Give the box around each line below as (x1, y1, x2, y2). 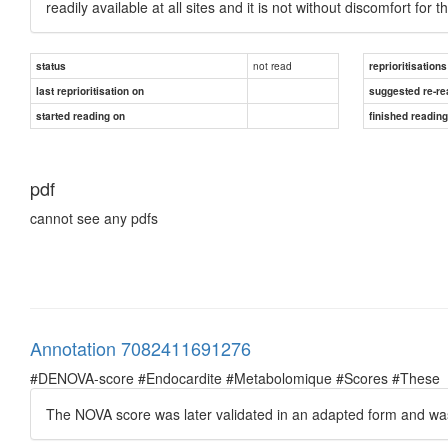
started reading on (36, 108, 125, 123)
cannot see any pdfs (30, 207, 158, 228)
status (36, 58, 66, 73)
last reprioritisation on (36, 83, 144, 98)
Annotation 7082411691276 (30, 334, 251, 361)
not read (253, 57, 292, 73)
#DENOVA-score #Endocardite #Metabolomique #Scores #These (30, 367, 440, 388)
